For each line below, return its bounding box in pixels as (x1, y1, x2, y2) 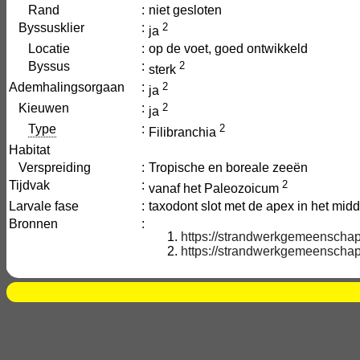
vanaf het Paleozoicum (149, 182, 282, 196)
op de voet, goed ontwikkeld (149, 42, 308, 55)
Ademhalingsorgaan (9, 80, 125, 94)
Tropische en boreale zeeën (149, 161, 308, 174)
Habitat (9, 143, 50, 157)
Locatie (9, 42, 70, 55)
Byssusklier (9, 21, 84, 35)
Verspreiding (9, 161, 91, 174)
